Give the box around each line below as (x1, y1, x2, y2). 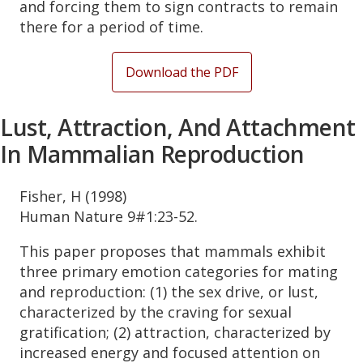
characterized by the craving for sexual (19, 302, 292, 322)
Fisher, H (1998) (19, 186, 126, 207)
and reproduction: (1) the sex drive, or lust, (19, 282, 318, 302)
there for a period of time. (19, 17, 203, 37)
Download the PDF (125, 63, 238, 82)
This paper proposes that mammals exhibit (19, 241, 326, 262)
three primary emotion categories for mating (19, 262, 338, 282)
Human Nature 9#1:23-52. (19, 207, 198, 227)
